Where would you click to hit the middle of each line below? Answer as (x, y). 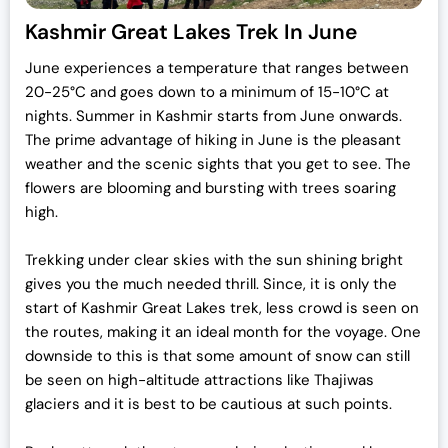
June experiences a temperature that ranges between (217, 68)
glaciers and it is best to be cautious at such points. (210, 404)
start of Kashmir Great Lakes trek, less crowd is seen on (222, 308)
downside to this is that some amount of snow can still (217, 356)
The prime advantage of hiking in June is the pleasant (213, 140)
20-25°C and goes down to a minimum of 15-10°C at (207, 92)
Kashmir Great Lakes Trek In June (191, 32)
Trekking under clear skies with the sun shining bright (214, 260)
